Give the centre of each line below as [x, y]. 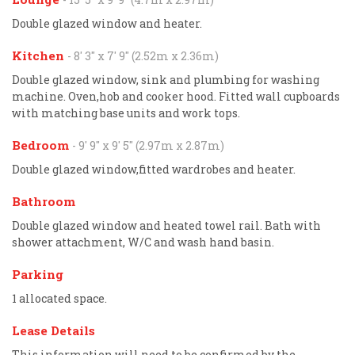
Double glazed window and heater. [107, 23]
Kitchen [40, 55]
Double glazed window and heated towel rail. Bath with [166, 225]
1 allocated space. [59, 298]
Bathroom [44, 201]
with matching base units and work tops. [126, 113]
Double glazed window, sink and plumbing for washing [166, 79]
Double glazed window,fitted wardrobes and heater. [154, 169]
